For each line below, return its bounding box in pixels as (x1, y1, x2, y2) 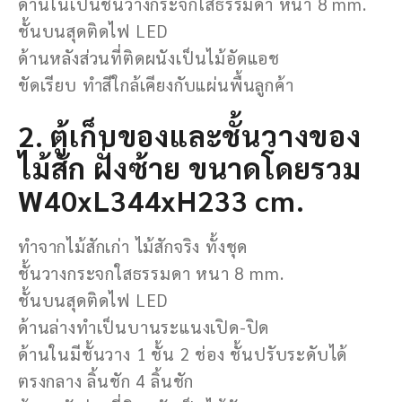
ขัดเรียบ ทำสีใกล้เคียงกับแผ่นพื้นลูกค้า (18, 73, 294, 95)
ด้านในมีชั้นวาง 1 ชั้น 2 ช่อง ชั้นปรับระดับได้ (18, 342, 348, 364)
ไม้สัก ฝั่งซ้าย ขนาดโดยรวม (18, 148, 362, 186)
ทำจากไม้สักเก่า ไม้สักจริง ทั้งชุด (18, 234, 249, 257)
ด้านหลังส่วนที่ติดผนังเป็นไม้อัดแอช (18, 46, 280, 68)
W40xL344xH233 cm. (18, 180, 305, 218)
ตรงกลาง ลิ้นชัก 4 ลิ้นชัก (18, 369, 195, 391)
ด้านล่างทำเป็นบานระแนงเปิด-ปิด (18, 315, 270, 337)
